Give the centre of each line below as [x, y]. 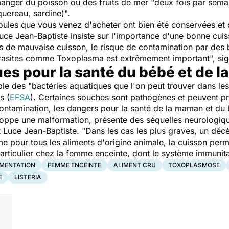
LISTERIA [28, 177]
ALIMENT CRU [135, 165]
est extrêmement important [158, 58]
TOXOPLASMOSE [194, 165]
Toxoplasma [80, 58]
